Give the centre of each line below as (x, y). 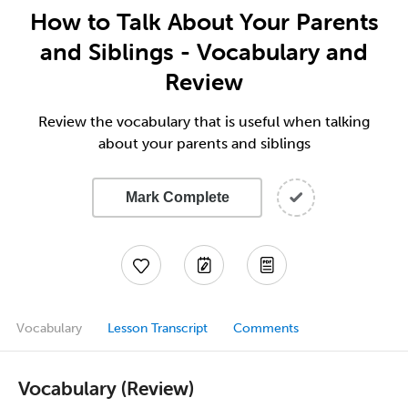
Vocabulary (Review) (106, 388)
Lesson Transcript (158, 328)
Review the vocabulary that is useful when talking (204, 122)
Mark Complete (177, 197)
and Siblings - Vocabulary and (204, 52)
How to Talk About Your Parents (204, 22)
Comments (266, 328)
